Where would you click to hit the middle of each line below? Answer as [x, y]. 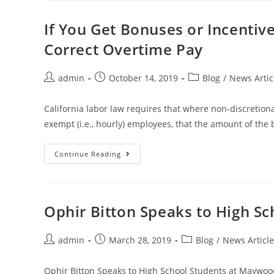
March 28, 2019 [140, 240]
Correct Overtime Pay [124, 49]
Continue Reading [88, 154]
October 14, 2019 [143, 78]
